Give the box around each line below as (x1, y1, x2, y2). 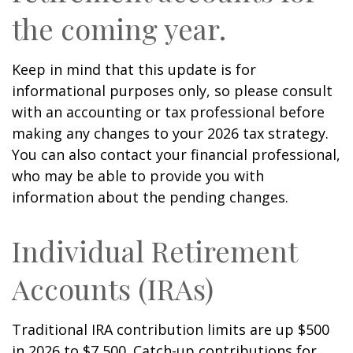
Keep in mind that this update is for (12, 60, 256, 79)
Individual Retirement (12, 232, 297, 269)
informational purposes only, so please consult (12, 81, 333, 100)
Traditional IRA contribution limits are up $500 (12, 320, 329, 339)
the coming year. (12, 9, 226, 47)
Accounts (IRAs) (12, 269, 214, 307)
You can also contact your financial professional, (12, 145, 340, 164)
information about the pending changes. (12, 188, 288, 206)
